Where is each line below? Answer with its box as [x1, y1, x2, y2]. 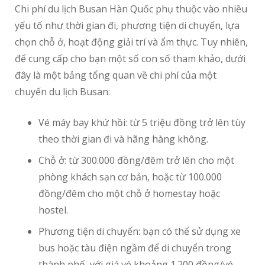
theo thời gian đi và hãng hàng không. [38, 132, 208, 146]
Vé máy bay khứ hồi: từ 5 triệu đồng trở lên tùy [38, 116, 245, 130]
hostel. [38, 203, 68, 217]
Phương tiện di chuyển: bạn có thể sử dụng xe [38, 225, 241, 238]
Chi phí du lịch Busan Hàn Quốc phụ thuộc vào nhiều [15, 2, 247, 16]
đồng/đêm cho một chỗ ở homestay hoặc [38, 187, 220, 201]
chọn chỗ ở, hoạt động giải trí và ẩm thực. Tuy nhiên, [15, 35, 248, 49]
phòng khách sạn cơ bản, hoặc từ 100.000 [38, 170, 222, 184]
